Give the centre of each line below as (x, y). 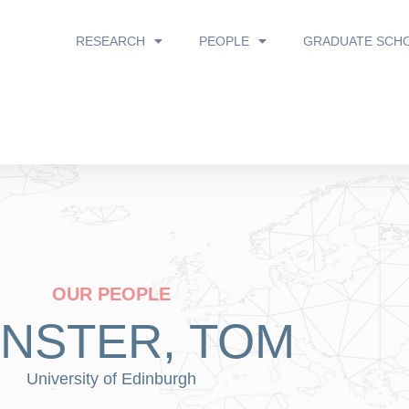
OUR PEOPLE (111, 294)
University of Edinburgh (111, 379)
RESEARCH (110, 41)
